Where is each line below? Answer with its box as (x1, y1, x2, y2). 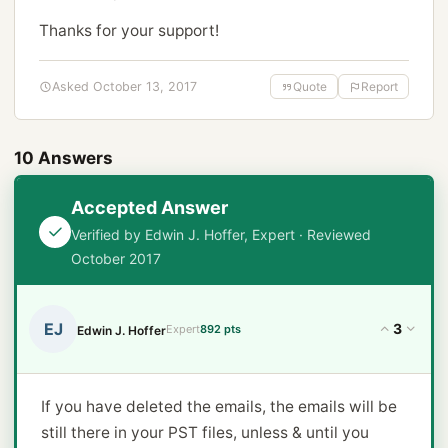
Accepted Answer (71, 197, 228, 218)
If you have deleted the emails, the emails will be (41, 397, 397, 416)
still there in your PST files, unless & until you (41, 423, 369, 442)
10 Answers (14, 148, 113, 168)
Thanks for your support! (39, 21, 219, 40)
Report (361, 79, 398, 94)
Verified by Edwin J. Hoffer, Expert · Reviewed (71, 226, 371, 243)
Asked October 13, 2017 (52, 79, 197, 94)
